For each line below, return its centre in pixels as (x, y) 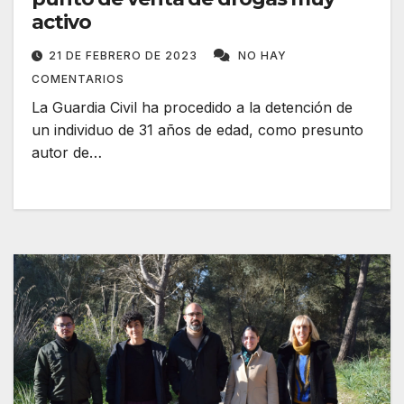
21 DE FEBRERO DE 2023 (125, 56)
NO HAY (262, 56)
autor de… (67, 153)
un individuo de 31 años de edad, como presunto (197, 130)
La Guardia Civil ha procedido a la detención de (192, 108)
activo (61, 23)
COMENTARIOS (78, 79)
